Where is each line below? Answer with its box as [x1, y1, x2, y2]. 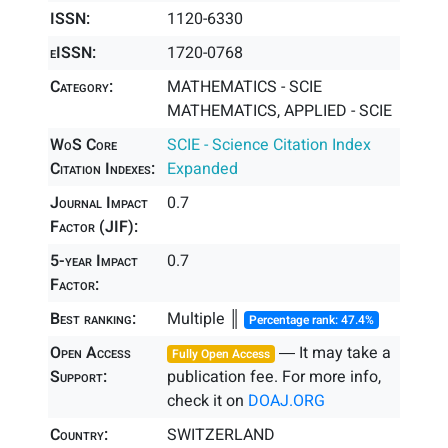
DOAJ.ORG [248, 389, 326, 413]
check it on [167, 389, 249, 413]
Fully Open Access [172, 345, 271, 363]
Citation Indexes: [50, 157, 155, 181]
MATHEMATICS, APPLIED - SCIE [167, 99, 393, 123]
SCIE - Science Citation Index [167, 133, 372, 157]
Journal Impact [50, 191, 148, 215]
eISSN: [50, 41, 96, 65]
